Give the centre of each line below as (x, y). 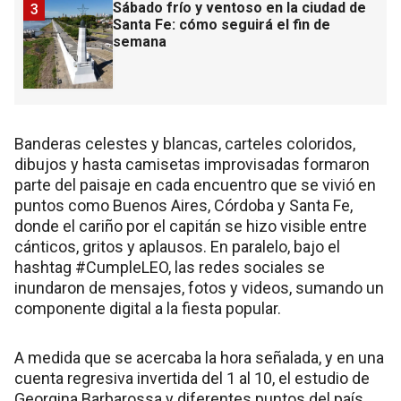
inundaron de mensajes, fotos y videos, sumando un (199, 288)
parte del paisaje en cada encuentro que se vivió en (195, 185)
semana (140, 42)
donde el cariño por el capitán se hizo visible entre (191, 226)
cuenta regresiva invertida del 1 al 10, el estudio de (192, 379)
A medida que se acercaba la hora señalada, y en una (199, 358)
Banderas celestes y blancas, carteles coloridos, (185, 144)
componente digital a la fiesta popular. (148, 309)
